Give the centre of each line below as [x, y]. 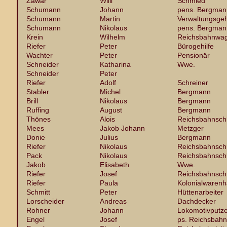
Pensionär [194, 55]
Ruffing [38, 110]
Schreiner [193, 83]
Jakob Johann [122, 128]
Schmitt [38, 192]
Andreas [113, 201]
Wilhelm [112, 37]
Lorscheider [45, 201]
